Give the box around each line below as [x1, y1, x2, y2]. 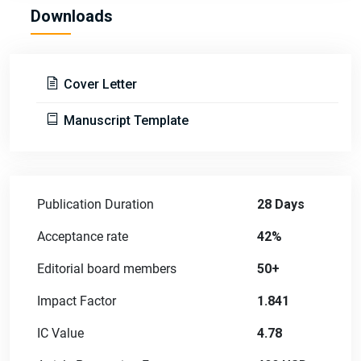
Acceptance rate [37, 228, 128, 244]
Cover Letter [60, 76, 137, 92]
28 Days [257, 196, 305, 212]
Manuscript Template [60, 112, 189, 128]
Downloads [31, 6, 113, 26]
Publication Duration [37, 196, 154, 212]
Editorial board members [37, 260, 176, 276]
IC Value [37, 325, 84, 341]
